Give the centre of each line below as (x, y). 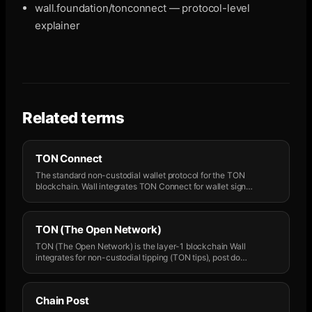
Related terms (73, 118)
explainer (57, 25)
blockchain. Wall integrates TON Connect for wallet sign (141, 186)
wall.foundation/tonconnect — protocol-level (143, 8)
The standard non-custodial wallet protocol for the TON (140, 175)
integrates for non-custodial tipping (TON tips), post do (138, 257)
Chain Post (62, 301)
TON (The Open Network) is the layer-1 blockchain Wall (141, 246)
